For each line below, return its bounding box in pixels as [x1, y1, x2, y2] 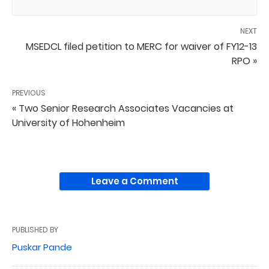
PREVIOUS [12, 88, 46, 98]
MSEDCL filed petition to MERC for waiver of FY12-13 [26, 40, 257, 53]
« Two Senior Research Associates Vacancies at [12, 101, 234, 115]
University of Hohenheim [12, 116, 125, 130]
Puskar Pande [12, 241, 72, 253]
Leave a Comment [91, 175, 178, 187]
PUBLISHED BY [12, 225, 58, 235]
